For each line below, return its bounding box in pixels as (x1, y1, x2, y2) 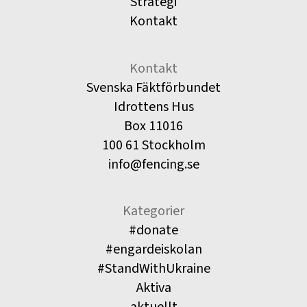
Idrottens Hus (113, 97, 194, 116)
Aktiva (136, 278, 171, 297)
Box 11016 (124, 116, 183, 136)
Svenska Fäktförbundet (86, 77, 221, 97)
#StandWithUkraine (97, 258, 210, 278)
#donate (129, 220, 178, 240)
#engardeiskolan (105, 239, 202, 259)
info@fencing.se (108, 154, 199, 174)
